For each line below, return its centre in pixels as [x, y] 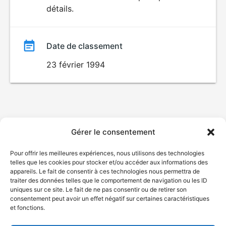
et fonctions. [27, 208]
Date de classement [84, 46]
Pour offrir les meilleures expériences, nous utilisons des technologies [107, 153]
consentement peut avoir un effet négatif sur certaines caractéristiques [110, 199]
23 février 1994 [76, 65]
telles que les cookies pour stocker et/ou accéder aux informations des [109, 162]
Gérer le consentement [113, 132]
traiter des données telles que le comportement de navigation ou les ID [109, 180]
